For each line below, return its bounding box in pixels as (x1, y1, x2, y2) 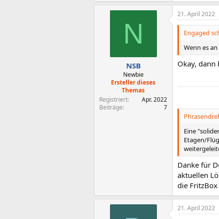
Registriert (99, 95, 128, 104)
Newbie (123, 70, 144, 79)
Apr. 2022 (142, 95, 167, 104)
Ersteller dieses (111, 78, 155, 87)
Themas (122, 86, 145, 94)
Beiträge (99, 103, 123, 111)
